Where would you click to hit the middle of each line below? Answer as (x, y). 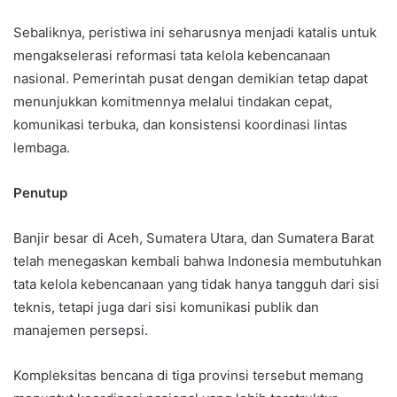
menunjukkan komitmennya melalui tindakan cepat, (173, 102)
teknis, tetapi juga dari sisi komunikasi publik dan (166, 307)
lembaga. (42, 148)
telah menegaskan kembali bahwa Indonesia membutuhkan (198, 261)
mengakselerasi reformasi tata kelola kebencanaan (172, 56)
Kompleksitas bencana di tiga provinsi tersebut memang (188, 376)
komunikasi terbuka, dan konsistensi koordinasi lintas (180, 125)
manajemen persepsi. (81, 331)
